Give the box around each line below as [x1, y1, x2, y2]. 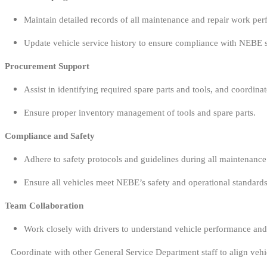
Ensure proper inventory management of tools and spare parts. [24, 108, 256, 117]
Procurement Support [5, 61, 89, 71]
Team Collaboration [5, 201, 83, 210]
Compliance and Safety [5, 131, 95, 141]
